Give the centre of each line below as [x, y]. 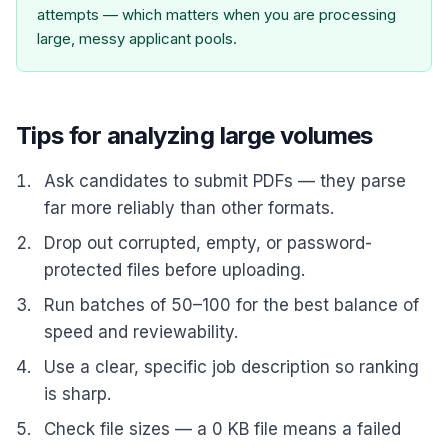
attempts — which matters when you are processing [216, 14]
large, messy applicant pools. [137, 38]
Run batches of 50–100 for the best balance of [231, 305]
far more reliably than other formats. [189, 208]
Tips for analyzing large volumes [194, 135]
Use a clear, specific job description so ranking [231, 367]
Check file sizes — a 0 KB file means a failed [222, 429]
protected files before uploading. [174, 270]
